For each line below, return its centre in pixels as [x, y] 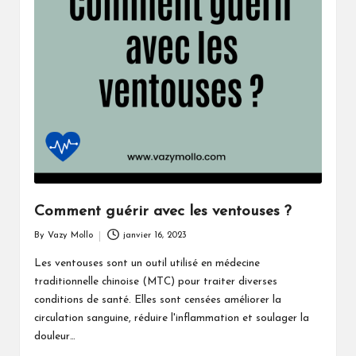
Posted [46, 243]
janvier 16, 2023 [155, 236]
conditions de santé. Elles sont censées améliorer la [157, 300]
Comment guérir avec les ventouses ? [163, 211]
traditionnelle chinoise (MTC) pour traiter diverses [155, 282]
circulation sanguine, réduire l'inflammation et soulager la [171, 319]
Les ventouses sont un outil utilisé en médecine [147, 264]
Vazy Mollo [70, 236]
